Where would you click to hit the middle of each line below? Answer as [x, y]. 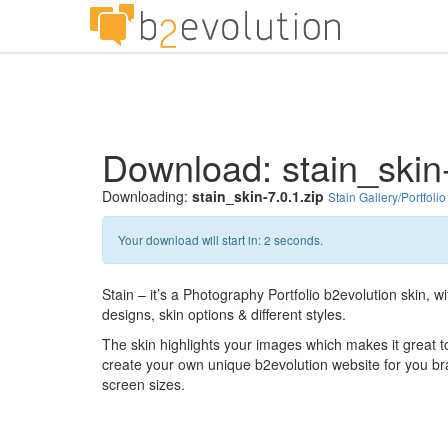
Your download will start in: [191, 239]
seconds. [297, 239]
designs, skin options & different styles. [224, 314]
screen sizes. [143, 384]
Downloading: [147, 196]
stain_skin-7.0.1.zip [258, 196]
